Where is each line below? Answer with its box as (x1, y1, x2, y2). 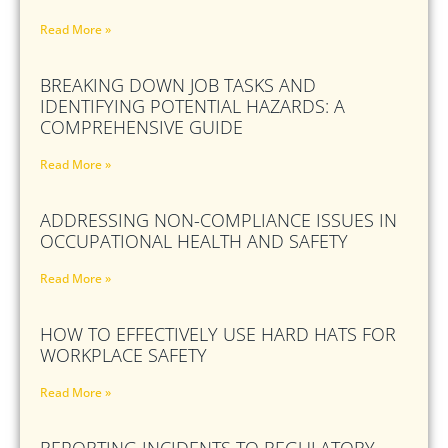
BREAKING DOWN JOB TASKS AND (40, 72, 316, 97)
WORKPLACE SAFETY (40, 342, 207, 367)
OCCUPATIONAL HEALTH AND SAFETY (40, 228, 348, 253)
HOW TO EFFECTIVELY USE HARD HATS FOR (40, 321, 396, 346)
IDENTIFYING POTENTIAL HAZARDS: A (40, 93, 345, 118)
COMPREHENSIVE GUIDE (40, 114, 243, 139)
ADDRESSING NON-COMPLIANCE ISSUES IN (40, 207, 397, 232)
